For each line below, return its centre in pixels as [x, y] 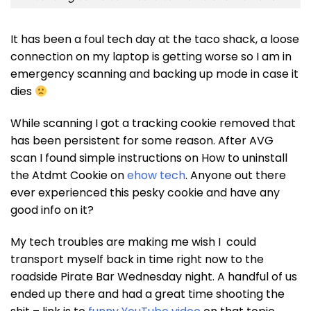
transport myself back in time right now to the [137, 260]
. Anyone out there [236, 176]
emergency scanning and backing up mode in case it [154, 74]
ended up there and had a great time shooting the [148, 294]
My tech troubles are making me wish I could [133, 242]
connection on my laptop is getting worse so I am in [151, 57]
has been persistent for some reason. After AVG [142, 141]
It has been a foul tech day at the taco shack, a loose [155, 40]
